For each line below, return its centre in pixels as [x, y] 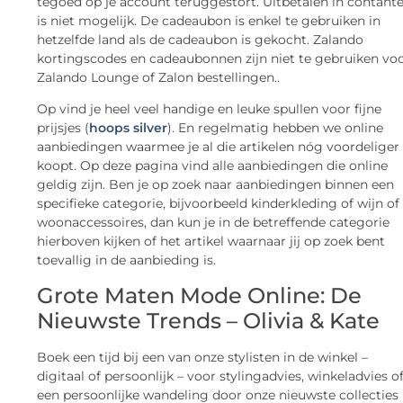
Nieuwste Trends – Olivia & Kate [209, 320]
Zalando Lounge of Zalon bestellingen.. [159, 78]
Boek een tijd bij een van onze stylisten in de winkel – [203, 357]
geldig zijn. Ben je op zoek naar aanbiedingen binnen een [216, 185]
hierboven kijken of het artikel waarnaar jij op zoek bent [211, 242]
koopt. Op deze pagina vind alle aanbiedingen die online [213, 166]
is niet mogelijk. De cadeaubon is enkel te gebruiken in [209, 21]
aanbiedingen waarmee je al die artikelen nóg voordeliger [219, 147]
